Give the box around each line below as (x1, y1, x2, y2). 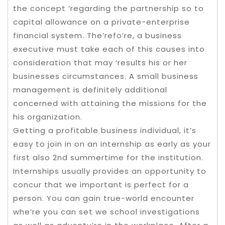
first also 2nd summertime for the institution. (13, 152, 203, 163)
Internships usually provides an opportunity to (13, 166, 206, 176)
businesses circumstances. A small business (13, 71, 198, 81)
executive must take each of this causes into (13, 44, 205, 54)
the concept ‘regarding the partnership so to (13, 3, 204, 14)
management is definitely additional (13, 84, 167, 95)
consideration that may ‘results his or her (13, 57, 187, 68)
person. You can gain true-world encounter (13, 193, 194, 203)
